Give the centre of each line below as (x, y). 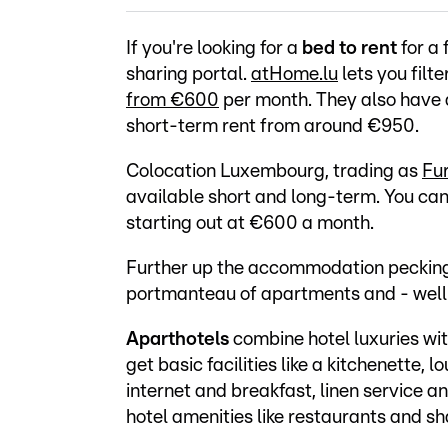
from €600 (172, 101)
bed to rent (349, 49)
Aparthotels (177, 340)
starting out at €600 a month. (250, 224)
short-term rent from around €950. (272, 127)
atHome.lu (294, 75)
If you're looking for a (214, 49)
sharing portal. (188, 75)
